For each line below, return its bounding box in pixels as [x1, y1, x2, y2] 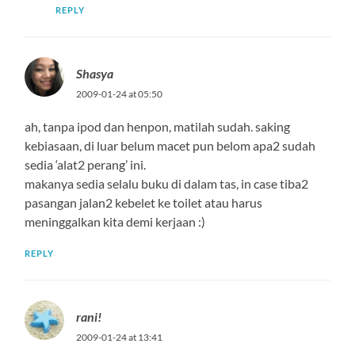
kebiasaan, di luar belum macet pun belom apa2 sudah [25, 137, 316, 153]
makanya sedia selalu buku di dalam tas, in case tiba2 [25, 175, 309, 191]
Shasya [76, 65, 114, 81]
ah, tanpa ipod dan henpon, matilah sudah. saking [25, 118, 291, 134]
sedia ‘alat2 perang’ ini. [25, 156, 147, 172]
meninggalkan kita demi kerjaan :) [25, 213, 206, 229]
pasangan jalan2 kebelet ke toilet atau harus [25, 194, 263, 210]
